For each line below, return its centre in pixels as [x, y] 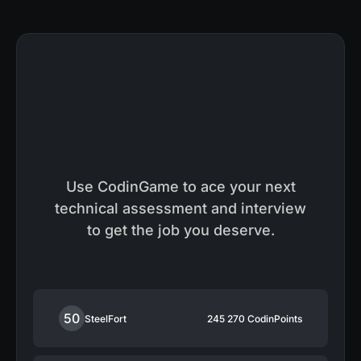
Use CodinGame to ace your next [180, 187]
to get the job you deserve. [180, 230]
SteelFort [106, 318]
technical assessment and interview [180, 209]
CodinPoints [274, 318]
